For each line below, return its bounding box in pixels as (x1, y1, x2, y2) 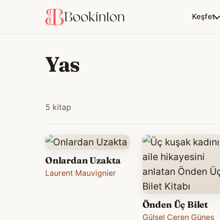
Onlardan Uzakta (45, 155, 121, 166)
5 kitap (45, 102, 71, 112)
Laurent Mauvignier (45, 168, 116, 178)
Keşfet (192, 12, 215, 21)
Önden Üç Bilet (142, 199, 209, 211)
